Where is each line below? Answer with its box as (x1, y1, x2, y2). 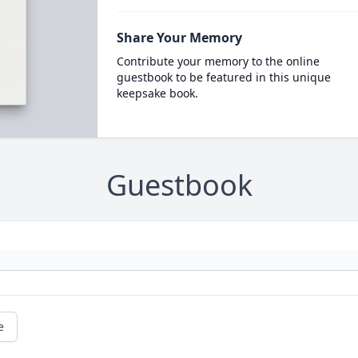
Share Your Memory (116, 29, 242, 46)
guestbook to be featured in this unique (116, 70, 331, 85)
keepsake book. (116, 86, 198, 101)
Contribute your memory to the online (116, 54, 320, 69)
